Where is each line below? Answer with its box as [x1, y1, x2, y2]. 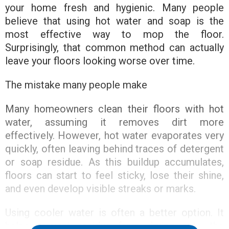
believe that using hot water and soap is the [5, 15, 224, 28]
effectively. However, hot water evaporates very [5, 129, 224, 142]
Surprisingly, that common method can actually [5, 41, 224, 54]
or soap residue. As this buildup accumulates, [5, 156, 224, 169]
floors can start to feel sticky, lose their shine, [5, 169, 224, 182]
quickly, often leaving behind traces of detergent [5, 143, 224, 155]
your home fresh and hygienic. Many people [5, 2, 224, 14]
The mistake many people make [5, 79, 147, 91]
